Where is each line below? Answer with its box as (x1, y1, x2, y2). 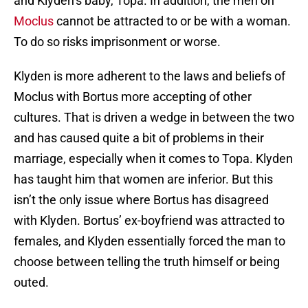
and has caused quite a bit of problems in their (14, 131, 264, 146)
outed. (14, 275, 49, 290)
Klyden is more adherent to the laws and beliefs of (14, 69, 285, 84)
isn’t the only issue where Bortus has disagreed (14, 192, 269, 208)
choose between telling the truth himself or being (14, 254, 280, 269)
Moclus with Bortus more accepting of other (14, 89, 252, 104)
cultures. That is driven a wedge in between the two (14, 110, 294, 125)
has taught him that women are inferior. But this (14, 172, 273, 187)
